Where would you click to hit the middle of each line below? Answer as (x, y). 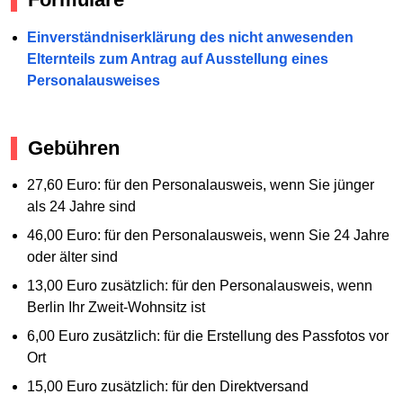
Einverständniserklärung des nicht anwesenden (190, 37)
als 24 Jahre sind (81, 207)
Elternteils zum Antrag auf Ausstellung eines (177, 58)
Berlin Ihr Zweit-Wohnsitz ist (116, 308)
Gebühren (74, 148)
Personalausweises (93, 80)
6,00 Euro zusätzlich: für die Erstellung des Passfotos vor (207, 336)
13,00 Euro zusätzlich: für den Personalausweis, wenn (199, 286)
